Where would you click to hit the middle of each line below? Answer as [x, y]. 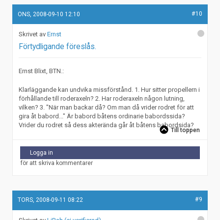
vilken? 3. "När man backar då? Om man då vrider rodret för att [107, 107]
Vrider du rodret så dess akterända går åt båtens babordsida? [107, 125]
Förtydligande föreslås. [58, 47]
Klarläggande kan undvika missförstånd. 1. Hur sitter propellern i [110, 89]
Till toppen [185, 130]
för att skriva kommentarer [56, 163]
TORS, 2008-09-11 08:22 [51, 200]
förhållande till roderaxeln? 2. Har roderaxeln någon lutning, [102, 98]
